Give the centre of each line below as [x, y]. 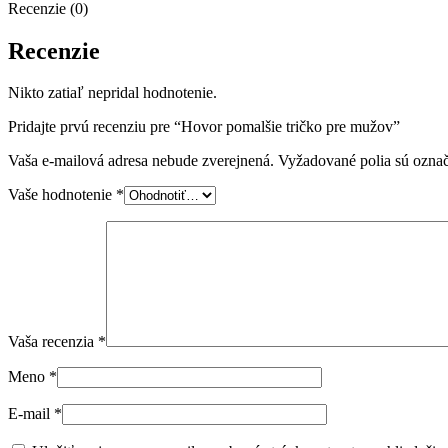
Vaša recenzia [53, 342]
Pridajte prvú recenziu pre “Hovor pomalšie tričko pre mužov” [204, 127]
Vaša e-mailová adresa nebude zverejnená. [141, 161]
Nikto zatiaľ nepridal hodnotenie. [112, 93]
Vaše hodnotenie [62, 195]
